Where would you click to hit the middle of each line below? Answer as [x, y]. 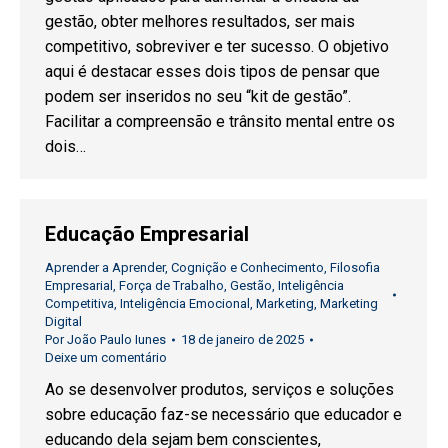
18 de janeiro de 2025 [242, 339]
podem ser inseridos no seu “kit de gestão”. [198, 97]
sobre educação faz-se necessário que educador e [223, 414]
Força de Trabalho [171, 285]
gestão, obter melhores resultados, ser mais [200, 22]
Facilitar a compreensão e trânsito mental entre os [220, 122]
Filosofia [355, 267]
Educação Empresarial [147, 234]
